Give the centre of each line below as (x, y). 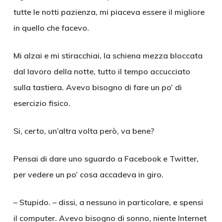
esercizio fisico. (42, 103)
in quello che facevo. (51, 28)
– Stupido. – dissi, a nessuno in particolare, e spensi (108, 202)
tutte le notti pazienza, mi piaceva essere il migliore (109, 12)
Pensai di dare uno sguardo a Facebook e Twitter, (106, 159)
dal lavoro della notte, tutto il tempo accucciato (102, 71)
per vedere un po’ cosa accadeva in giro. (88, 174)
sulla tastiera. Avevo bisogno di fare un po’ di (97, 87)
